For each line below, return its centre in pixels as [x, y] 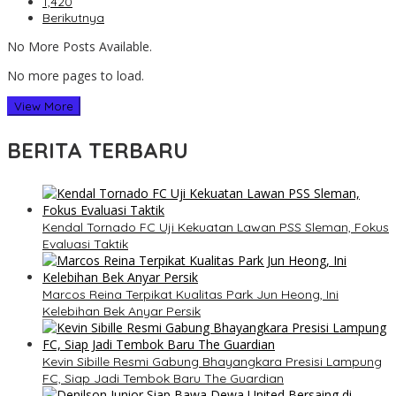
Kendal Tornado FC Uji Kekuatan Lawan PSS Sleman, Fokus [216, 228]
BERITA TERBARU [98, 151]
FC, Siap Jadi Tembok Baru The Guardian [163, 379]
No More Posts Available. [80, 47]
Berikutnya [73, 18]
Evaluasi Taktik [85, 244]
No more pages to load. [76, 76]
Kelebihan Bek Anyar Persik [122, 312]
